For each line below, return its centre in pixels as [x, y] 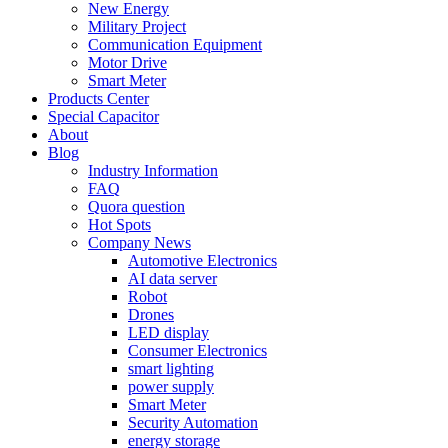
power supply [171, 386]
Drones [151, 314]
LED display [168, 332]
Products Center [98, 98]
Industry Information [153, 170]
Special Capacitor [103, 116]
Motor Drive [127, 62]
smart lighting [171, 368]
